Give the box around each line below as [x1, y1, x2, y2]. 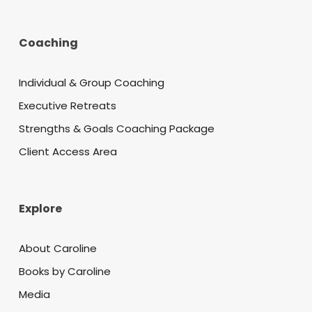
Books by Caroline [18, 264, 111, 279]
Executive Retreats [18, 98, 116, 114]
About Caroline [18, 241, 97, 256]
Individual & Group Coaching [18, 75, 164, 91]
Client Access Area [18, 144, 117, 159]
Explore [18, 201, 62, 217]
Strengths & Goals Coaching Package [18, 121, 214, 136]
